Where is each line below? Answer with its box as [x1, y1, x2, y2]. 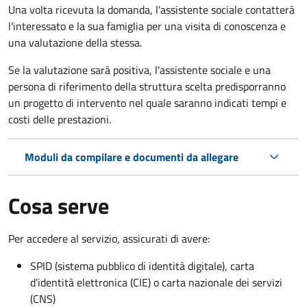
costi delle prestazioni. [8, 110, 111, 127]
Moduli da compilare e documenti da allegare [25, 148, 238, 165]
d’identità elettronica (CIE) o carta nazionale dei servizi [30, 273, 282, 291]
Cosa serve [8, 188, 109, 222]
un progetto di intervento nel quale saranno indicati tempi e [8, 94, 286, 111]
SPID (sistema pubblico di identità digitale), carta [30, 257, 254, 274]
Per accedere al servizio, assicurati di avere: [8, 230, 210, 247]
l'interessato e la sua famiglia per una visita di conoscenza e [8, 17, 286, 34]
